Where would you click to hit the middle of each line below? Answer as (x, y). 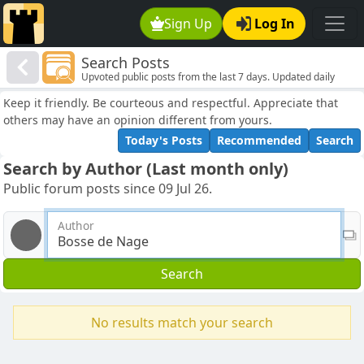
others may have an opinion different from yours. (138, 120)
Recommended (259, 141)
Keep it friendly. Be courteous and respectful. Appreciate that (171, 103)
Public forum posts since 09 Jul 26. (108, 189)
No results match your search (182, 323)
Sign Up (188, 24)
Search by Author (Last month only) (146, 169)
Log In (275, 24)
